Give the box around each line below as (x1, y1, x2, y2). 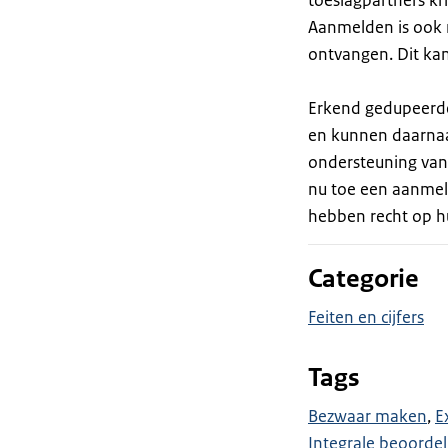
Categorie (307, 262, 419, 295)
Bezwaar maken (307, 405, 427, 427)
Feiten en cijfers (307, 306, 424, 328)
